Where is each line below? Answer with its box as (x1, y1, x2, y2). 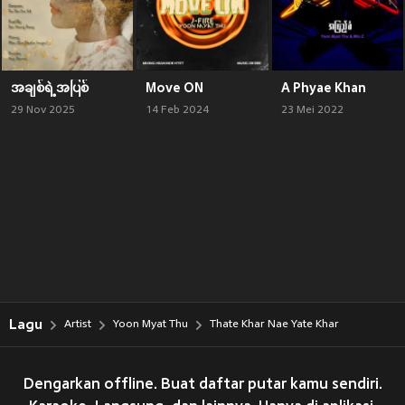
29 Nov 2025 (11, 103, 75, 117)
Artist (64, 318, 91, 331)
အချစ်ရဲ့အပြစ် (11, 80, 89, 95)
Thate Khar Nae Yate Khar (210, 318, 339, 331)
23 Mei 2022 (280, 103, 344, 117)
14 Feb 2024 (146, 103, 210, 117)
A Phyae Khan (280, 80, 366, 95)
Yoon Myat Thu (113, 318, 188, 331)
